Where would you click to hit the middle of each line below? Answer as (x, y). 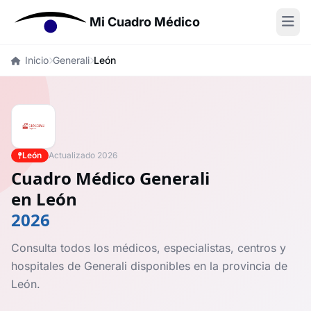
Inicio (37, 60)
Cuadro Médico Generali (110, 178)
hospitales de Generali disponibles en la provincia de (149, 266)
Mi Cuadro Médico (145, 22)
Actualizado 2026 (83, 155)
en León (44, 199)
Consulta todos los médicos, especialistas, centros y (149, 248)
